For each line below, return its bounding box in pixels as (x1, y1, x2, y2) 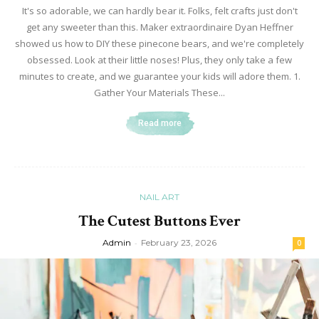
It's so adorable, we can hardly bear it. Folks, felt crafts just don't (21, 4, 298, 17)
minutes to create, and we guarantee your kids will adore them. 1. (19, 69, 300, 83)
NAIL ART (140, 191, 179, 202)
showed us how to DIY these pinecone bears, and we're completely (15, 36, 304, 50)
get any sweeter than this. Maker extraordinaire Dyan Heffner (26, 20, 293, 33)
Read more (137, 117, 182, 128)
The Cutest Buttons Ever (78, 210, 241, 231)
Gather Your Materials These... (94, 85, 225, 99)
